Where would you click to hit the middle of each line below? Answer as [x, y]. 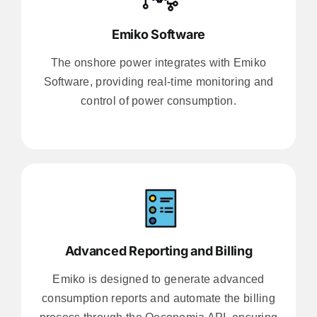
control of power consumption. [158, 100]
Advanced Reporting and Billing [158, 250]
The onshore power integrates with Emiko [158, 62]
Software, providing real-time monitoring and [158, 81]
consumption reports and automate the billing [158, 298]
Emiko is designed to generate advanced [158, 279]
